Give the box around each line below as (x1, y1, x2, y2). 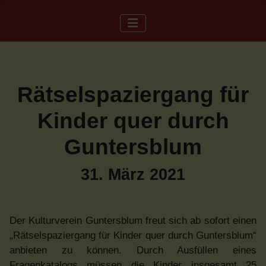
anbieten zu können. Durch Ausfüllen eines (9, 245, 256, 256)
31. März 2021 (81, 166, 185, 183)
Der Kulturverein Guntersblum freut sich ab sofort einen (9, 215, 256, 226)
